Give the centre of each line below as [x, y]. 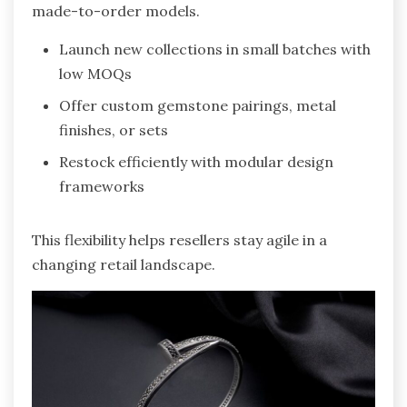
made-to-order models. [116, 11]
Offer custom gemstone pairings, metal [198, 106]
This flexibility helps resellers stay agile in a [179, 240]
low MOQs [95, 74]
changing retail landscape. [124, 265]
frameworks [102, 187]
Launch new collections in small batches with [215, 50]
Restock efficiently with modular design [196, 162]
